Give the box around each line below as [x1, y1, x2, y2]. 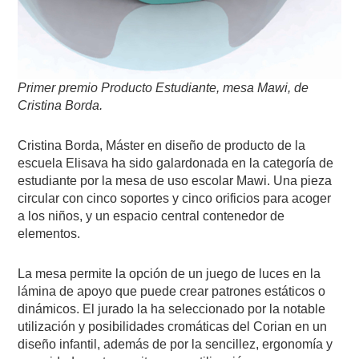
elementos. [18, 227, 81, 241]
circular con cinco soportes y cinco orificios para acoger [18, 192, 332, 206]
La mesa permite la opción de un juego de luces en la [18, 267, 321, 281]
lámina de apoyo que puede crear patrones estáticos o [18, 284, 326, 299]
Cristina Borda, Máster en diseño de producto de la [18, 139, 306, 153]
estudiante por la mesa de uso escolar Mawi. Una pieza [18, 174, 333, 188]
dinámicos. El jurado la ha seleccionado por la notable [18, 302, 326, 317]
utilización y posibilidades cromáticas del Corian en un [18, 320, 328, 334]
